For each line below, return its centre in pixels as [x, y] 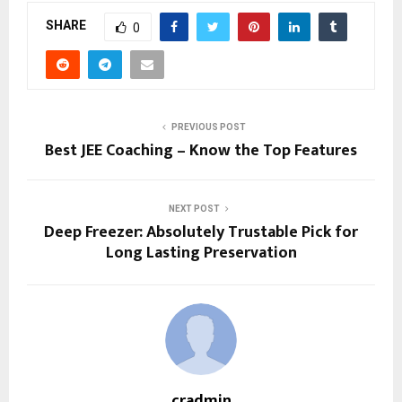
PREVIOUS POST [208, 127]
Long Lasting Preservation [201, 253]
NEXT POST [194, 208]
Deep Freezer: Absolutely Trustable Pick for [201, 232]
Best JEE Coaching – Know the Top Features [201, 150]
